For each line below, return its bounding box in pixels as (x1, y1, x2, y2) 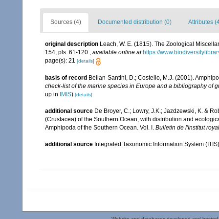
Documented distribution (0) (98, 19, 172, 26)
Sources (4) (50, 19, 81, 26)
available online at (92, 49, 141, 56)
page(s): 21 (45, 57, 77, 65)
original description (45, 41, 98, 48)
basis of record (45, 74, 87, 81)
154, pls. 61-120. (45, 49, 89, 56)
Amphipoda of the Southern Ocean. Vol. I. (45, 124, 155, 131)
